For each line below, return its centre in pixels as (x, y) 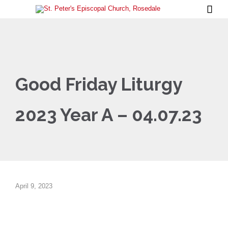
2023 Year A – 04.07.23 (108, 115)
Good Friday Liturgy (98, 84)
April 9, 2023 (34, 186)
